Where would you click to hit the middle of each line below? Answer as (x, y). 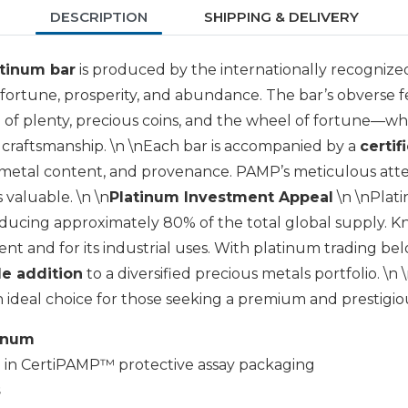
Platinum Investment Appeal (221, 198)
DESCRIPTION (98, 17)
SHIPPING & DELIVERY (281, 17)
